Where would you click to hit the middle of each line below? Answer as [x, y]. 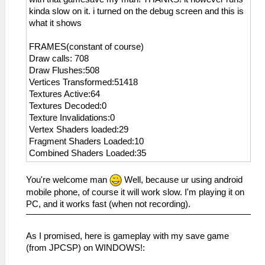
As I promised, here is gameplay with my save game [127, 236]
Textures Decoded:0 [68, 106]
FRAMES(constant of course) [86, 46]
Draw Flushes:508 [64, 70]
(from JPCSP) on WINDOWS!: [85, 248]
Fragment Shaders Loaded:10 [86, 141]
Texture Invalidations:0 [72, 117]
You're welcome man [68, 180]
